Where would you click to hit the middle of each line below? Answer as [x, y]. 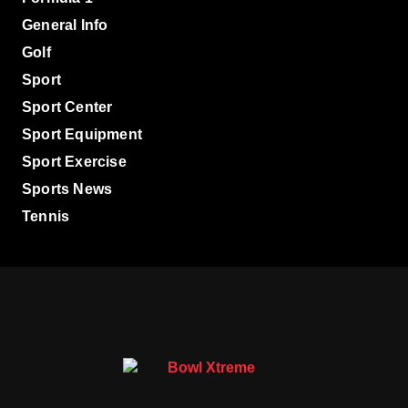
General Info [65, 25]
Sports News [67, 189]
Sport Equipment [82, 135]
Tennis [46, 217]
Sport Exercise [74, 162]
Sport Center [67, 107]
